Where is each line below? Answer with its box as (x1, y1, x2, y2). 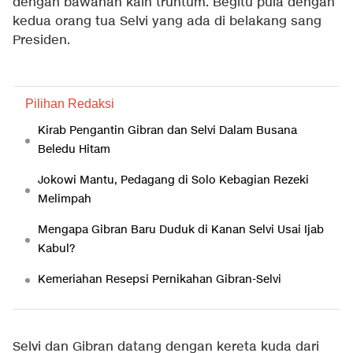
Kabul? (38, 241, 75, 257)
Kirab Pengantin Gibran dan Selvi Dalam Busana (38, 123, 297, 139)
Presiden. (13, 32, 70, 50)
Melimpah (38, 191, 91, 207)
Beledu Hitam (38, 142, 110, 158)
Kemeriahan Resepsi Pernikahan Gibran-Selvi (38, 272, 281, 288)
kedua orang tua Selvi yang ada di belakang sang (13, 13, 321, 31)
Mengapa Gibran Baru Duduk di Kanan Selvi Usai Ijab (38, 222, 324, 238)
